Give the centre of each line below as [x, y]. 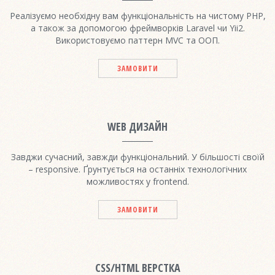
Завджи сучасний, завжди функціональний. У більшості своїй [137, 157]
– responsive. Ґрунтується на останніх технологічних [137, 169]
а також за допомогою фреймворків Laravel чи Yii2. [137, 28]
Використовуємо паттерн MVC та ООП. [137, 40]
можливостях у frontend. [137, 181]
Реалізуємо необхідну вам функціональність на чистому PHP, [137, 15]
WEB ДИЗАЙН [137, 126]
